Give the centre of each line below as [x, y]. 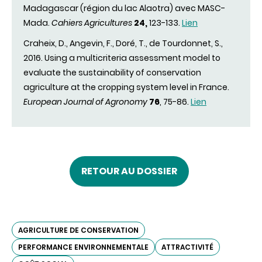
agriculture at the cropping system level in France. [126, 87]
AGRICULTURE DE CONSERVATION [78, 230]
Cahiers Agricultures [92, 23]
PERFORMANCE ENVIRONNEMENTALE [83, 247]
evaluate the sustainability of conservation [112, 73]
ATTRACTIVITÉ [187, 247]
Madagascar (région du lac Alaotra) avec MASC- [124, 8]
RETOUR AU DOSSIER [129, 171]
